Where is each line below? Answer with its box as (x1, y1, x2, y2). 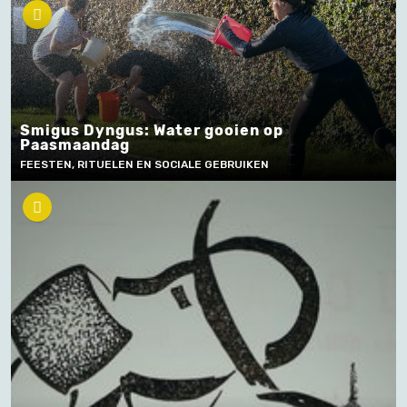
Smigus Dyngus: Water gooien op (20, 122, 283, 139)
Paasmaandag (20, 136, 130, 154)
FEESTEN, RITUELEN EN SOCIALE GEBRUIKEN (20, 158, 269, 171)
